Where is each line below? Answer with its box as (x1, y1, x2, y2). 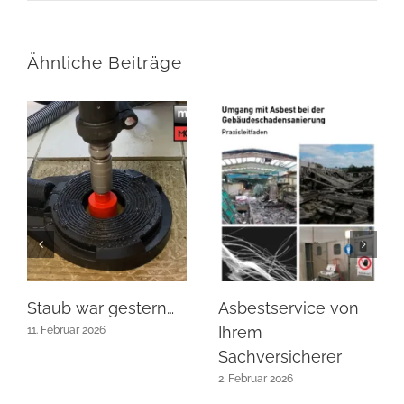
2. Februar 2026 (217, 372, 293, 386)
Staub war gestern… (27, 298, 174, 317)
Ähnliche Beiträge (27, 51, 182, 73)
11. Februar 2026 (27, 324, 106, 337)
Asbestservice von (217, 298, 359, 317)
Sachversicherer (217, 346, 342, 366)
